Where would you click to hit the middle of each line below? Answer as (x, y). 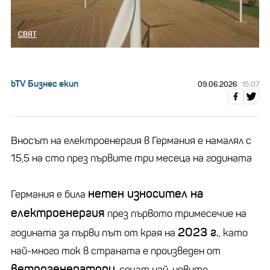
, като (233, 233)
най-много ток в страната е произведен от (116, 251)
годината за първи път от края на (94, 233)
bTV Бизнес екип (45, 83)
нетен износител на (146, 193)
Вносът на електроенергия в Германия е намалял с (131, 140)
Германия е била (49, 194)
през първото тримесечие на (176, 213)
